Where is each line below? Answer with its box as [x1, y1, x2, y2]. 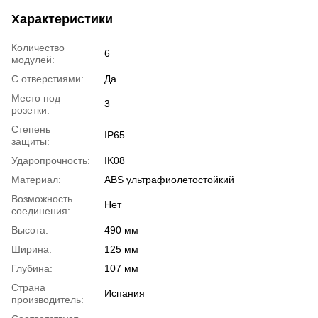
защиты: [11, 135, 50, 147]
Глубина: [11, 262, 53, 274]
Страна [11, 281, 45, 293]
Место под [11, 92, 60, 104]
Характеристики [11, 11, 113, 26]
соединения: [11, 204, 70, 216]
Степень [11, 123, 50, 135]
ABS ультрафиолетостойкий [104, 173, 234, 185]
